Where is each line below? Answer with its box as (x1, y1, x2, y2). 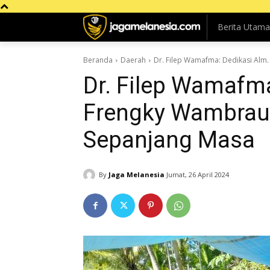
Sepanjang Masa (83, 127, 255, 153)
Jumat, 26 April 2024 (166, 170, 229, 180)
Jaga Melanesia (108, 169, 165, 179)
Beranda (83, 55, 113, 65)
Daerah (121, 55, 146, 65)
